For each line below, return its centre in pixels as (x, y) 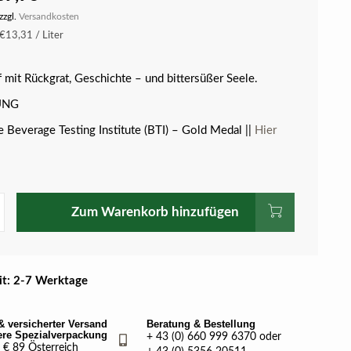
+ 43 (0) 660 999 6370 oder (214, 337)
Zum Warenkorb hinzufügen (156, 212)
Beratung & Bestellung (201, 324)
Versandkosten (49, 16)
